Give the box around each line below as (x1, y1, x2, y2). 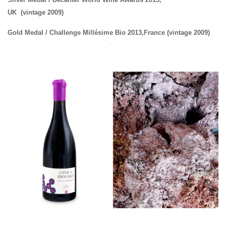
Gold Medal (8, 29, 43, 36)
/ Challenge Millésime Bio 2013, (43, 29, 144, 36)
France (144, 29, 165, 36)
